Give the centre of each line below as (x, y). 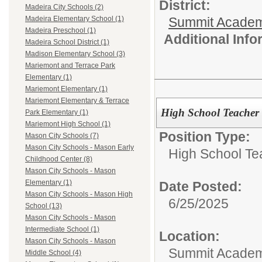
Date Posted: (201, 186)
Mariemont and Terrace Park (70, 66)
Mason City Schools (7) (62, 136)
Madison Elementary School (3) (75, 54)
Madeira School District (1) (67, 42)
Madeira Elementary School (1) (75, 19)
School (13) (44, 206)
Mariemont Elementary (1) (66, 89)
